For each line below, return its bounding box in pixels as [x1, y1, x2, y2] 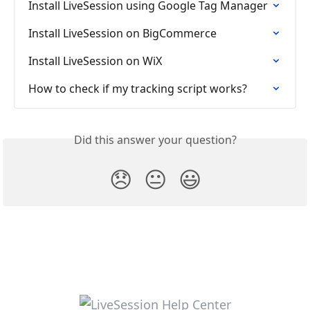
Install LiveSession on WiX [28, 53, 162, 69]
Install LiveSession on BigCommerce [28, 25, 217, 41]
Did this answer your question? [73, 131, 237, 147]
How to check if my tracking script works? [28, 80, 247, 96]
